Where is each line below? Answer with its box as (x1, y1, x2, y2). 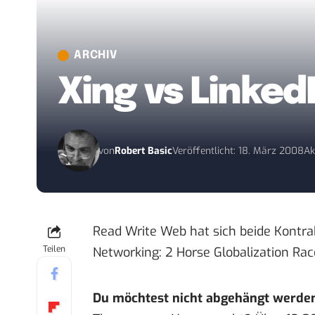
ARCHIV (74, 49, 117, 62)
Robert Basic (115, 143, 173, 157)
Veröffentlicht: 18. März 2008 (172, 143, 304, 157)
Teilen (43, 243, 65, 255)
